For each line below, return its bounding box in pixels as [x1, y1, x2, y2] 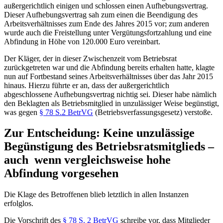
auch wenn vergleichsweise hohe [4, 153, 171, 167]
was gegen [4, 108, 39, 116]
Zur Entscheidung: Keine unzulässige [4, 126, 195, 140]
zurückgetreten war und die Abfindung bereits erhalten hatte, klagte [4, 63, 215, 72]
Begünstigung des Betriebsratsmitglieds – [4, 140, 214, 153]
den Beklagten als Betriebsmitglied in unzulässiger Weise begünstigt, [4, 99, 219, 108]
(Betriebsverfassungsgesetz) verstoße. [93, 108, 213, 116]
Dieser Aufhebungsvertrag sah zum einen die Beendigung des [4, 10, 198, 19]
